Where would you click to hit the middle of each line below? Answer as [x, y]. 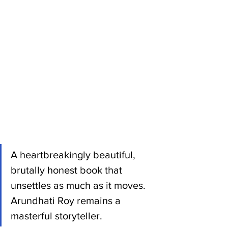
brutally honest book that [68, 170]
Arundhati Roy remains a [67, 200]
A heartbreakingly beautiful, [74, 154]
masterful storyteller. [56, 216]
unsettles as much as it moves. [79, 185]
